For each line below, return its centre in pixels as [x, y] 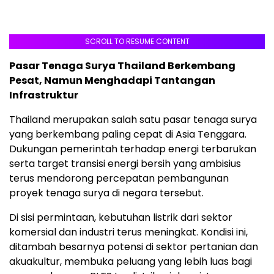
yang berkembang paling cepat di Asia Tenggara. [128, 134]
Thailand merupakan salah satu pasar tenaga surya [133, 119]
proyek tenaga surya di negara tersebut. [106, 193]
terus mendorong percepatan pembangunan [119, 178]
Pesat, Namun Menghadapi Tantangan [112, 80]
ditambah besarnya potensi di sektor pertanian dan [134, 246]
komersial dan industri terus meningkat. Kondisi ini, [128, 232]
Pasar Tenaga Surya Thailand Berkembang [122, 65]
